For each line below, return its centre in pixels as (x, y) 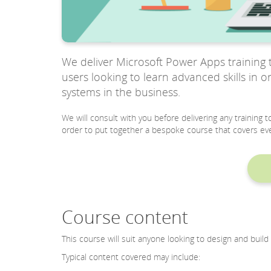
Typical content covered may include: (131, 257)
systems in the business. (121, 92)
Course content (125, 217)
